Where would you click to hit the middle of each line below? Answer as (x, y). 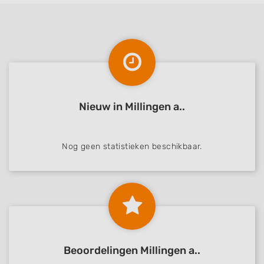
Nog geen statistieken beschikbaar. (132, 146)
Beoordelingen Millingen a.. (132, 250)
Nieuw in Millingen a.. (132, 107)
